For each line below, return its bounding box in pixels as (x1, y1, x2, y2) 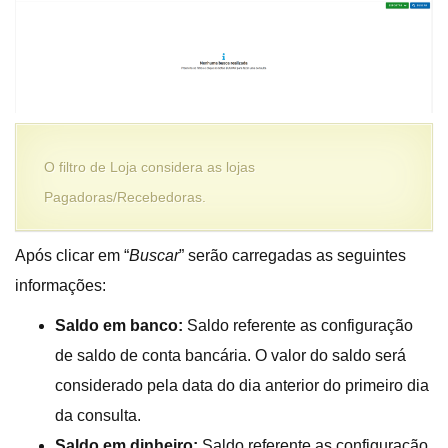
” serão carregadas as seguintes (179, 246, 406, 264)
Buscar (129, 246, 179, 264)
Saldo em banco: (55, 316, 187, 334)
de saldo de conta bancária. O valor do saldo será (55, 346, 406, 364)
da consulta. (55, 406, 141, 424)
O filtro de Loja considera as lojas (44, 158, 255, 175)
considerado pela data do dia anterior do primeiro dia (55, 376, 429, 394)
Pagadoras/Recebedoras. (44, 188, 206, 205)
